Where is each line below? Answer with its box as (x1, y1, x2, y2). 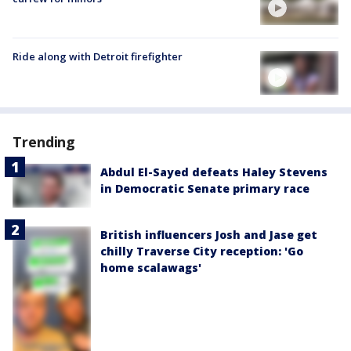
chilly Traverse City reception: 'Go (100, 244, 303, 259)
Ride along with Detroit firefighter (13, 49, 183, 63)
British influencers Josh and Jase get (100, 227, 317, 243)
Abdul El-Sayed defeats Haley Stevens (100, 165, 327, 180)
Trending (13, 132, 76, 152)
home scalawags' (100, 260, 201, 276)
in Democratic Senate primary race (100, 181, 309, 197)
